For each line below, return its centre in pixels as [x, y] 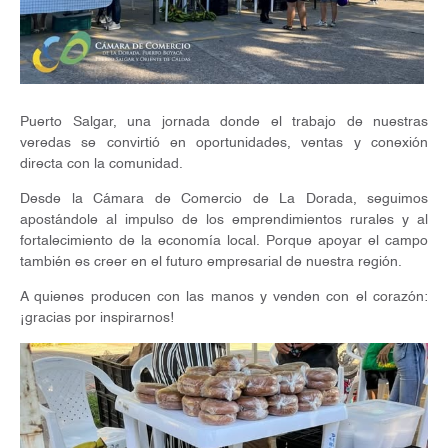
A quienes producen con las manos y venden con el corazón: [224, 297]
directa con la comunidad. [101, 164]
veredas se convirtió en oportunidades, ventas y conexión [224, 143]
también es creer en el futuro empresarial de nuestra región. [211, 262]
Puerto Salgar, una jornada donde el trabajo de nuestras [224, 122]
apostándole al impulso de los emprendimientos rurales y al [224, 220]
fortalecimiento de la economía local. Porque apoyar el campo [224, 241]
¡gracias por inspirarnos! [97, 318]
